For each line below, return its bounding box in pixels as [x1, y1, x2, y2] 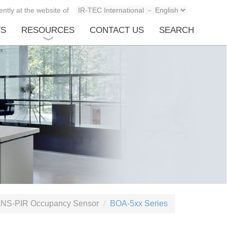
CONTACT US [90, 25, 144, 35]
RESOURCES [21, 25, 74, 35]
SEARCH [159, 25, 194, 35]
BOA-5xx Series [110, 199, 168, 208]
